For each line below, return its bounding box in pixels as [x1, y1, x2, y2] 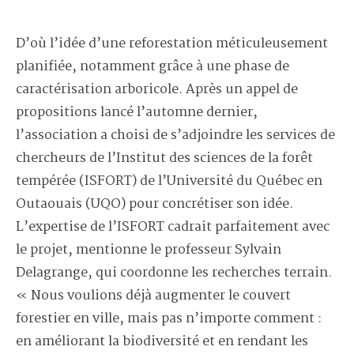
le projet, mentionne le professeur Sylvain [16, 239, 281, 262]
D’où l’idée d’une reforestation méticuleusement [16, 33, 328, 55]
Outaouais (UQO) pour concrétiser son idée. [16, 194, 293, 216]
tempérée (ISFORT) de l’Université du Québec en [16, 171, 322, 193]
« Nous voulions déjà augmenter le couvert [16, 285, 291, 307]
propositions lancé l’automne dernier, [16, 102, 258, 124]
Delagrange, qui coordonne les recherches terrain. [16, 262, 332, 284]
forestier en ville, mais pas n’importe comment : [16, 308, 322, 330]
